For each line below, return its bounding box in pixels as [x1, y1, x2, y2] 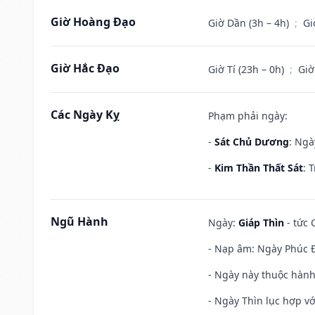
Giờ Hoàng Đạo [51, 13, 136, 30]
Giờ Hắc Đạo [51, 60, 120, 76]
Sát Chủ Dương [214, 134, 289, 148]
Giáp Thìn [238, 215, 284, 229]
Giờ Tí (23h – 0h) [208, 62, 287, 76]
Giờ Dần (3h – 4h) [208, 15, 292, 30]
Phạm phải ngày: [208, 108, 288, 122]
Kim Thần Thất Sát [214, 160, 303, 174]
